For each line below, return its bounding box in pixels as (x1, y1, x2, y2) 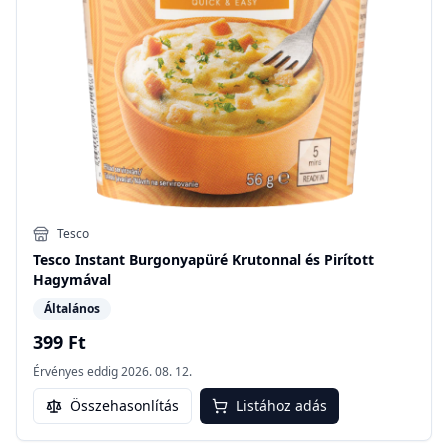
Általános (44, 299, 100, 317)
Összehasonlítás (70, 395, 179, 415)
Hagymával (33, 269, 111, 289)
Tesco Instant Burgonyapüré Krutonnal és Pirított (33, 249, 374, 269)
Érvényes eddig (33, 362, 118, 380)
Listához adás (236, 395, 327, 415)
